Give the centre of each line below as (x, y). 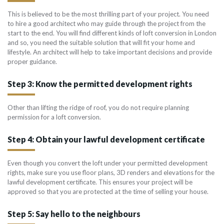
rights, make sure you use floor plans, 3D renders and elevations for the (111, 173)
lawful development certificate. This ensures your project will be (100, 182)
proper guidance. (32, 62)
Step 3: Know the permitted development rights (100, 84)
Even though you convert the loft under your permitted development (107, 163)
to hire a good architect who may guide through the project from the (106, 24)
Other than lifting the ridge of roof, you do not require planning (98, 108)
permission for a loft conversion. (55, 117)
